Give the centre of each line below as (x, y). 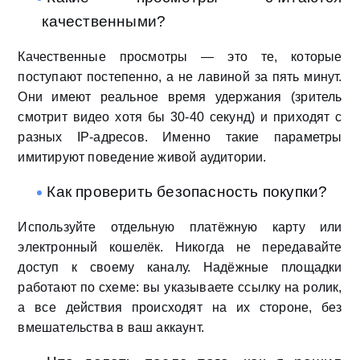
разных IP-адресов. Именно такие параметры (180, 137)
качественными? (104, 22)
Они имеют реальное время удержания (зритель (180, 97)
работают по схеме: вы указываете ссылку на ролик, (180, 288)
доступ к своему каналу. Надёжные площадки (180, 268)
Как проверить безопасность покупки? (187, 192)
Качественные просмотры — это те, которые (180, 57)
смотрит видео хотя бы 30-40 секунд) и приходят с (180, 117)
